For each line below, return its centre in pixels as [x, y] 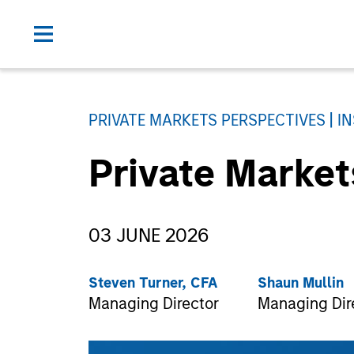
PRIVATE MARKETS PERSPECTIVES [207, 120]
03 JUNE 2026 [149, 235]
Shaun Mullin [301, 283]
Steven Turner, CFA [153, 283]
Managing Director [154, 303]
